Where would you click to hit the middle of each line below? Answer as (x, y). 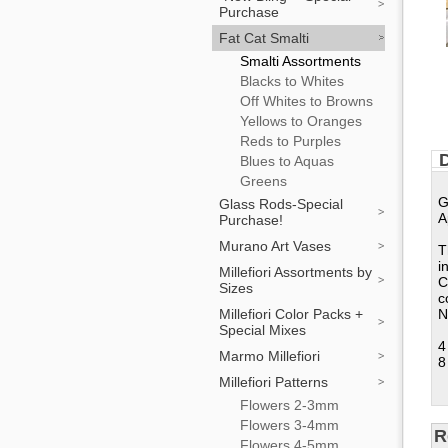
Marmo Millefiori (269, 356)
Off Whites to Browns (306, 101)
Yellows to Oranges (301, 121)
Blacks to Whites (292, 81)
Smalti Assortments (300, 61)
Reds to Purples (290, 141)
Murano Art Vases (275, 246)
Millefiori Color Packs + (291, 314)
